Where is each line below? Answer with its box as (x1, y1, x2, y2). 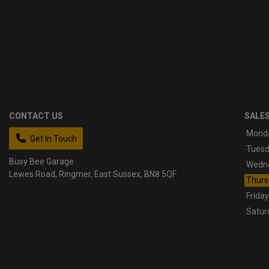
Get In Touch (30, 134, 77, 144)
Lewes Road (9, 169, 55, 180)
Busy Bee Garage (9, 157, 74, 167)
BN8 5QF (144, 169, 177, 180)
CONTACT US (9, 111, 63, 121)
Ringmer (59, 169, 91, 180)
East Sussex (94, 169, 141, 180)
